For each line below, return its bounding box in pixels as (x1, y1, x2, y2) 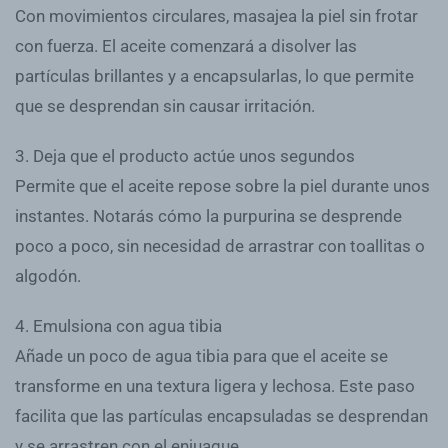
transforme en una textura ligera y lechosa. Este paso (15, 375, 415, 396)
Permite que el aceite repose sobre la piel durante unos (15, 175, 430, 196)
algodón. (15, 265, 81, 286)
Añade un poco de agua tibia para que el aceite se (15, 345, 388, 366)
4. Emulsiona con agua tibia (15, 315, 222, 336)
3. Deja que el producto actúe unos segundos (15, 145, 355, 166)
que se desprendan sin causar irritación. (15, 95, 315, 116)
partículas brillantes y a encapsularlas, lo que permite (15, 65, 414, 86)
